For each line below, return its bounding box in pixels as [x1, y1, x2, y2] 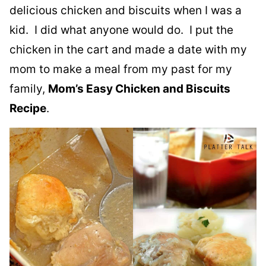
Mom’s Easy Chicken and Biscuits [48, 81, 230, 96]
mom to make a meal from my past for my [9, 62, 232, 76]
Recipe [9, 101, 46, 115]
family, [9, 81, 48, 96]
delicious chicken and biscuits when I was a [9, 3, 242, 17]
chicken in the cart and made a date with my [9, 42, 247, 56]
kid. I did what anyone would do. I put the [9, 23, 233, 37]
